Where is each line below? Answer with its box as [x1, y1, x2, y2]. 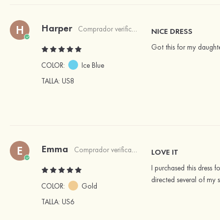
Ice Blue [82, 60, 104, 71]
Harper [41, 22, 72, 35]
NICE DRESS [151, 26, 192, 37]
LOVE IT [151, 147, 178, 158]
